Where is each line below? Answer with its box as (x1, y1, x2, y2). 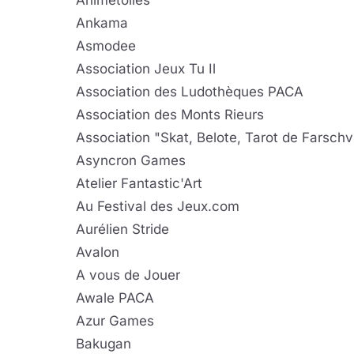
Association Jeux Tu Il (76, 61, 216, 77)
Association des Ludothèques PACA (76, 84, 303, 100)
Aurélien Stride (76, 221, 169, 237)
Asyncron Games (76, 153, 186, 168)
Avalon (76, 244, 119, 260)
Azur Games (76, 313, 154, 329)
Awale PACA (76, 290, 154, 306)
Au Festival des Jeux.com (76, 198, 239, 214)
